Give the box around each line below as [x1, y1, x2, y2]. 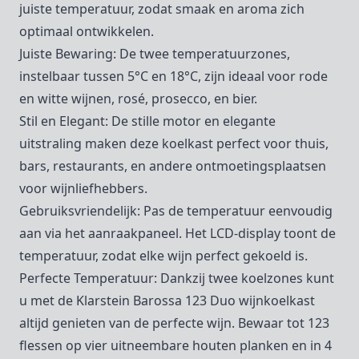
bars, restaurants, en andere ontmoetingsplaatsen [19, 157, 326, 175]
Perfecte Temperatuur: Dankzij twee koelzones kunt [19, 269, 334, 287]
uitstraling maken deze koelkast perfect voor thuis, [19, 135, 329, 152]
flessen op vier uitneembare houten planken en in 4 [19, 337, 332, 354]
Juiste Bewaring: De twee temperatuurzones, [19, 45, 290, 63]
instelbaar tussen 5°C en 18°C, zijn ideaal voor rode [19, 67, 328, 85]
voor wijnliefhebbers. [19, 179, 147, 197]
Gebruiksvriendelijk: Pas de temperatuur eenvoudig [19, 202, 333, 220]
